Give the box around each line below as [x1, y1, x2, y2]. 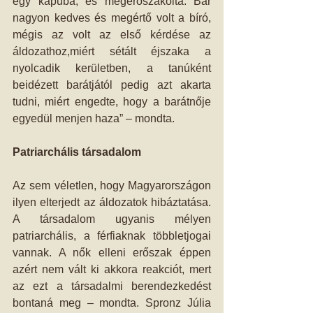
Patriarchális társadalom [13, 146, 141, 158]
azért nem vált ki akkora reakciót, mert [13, 263, 211, 275]
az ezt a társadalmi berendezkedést [13, 280, 211, 292]
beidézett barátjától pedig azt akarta [13, 79, 211, 91]
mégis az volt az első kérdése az [13, 29, 211, 41]
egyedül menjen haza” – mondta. [13, 112, 175, 124]
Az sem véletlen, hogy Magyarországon [13, 180, 211, 191]
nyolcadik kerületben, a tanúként [13, 62, 211, 74]
